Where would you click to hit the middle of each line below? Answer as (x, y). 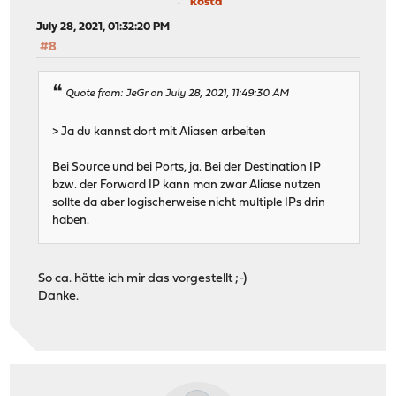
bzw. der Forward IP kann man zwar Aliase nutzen (187, 186)
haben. (71, 221)
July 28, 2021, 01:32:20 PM (103, 27)
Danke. (59, 297)
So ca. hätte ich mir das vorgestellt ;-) (143, 279)
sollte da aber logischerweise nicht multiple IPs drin (189, 203)
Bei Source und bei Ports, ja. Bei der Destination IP (187, 168)
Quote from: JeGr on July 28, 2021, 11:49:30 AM (178, 94)
